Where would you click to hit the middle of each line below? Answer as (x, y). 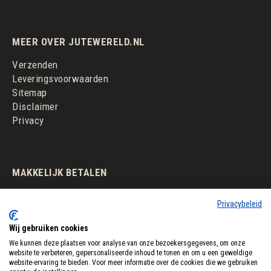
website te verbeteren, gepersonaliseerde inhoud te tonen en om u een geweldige (131, 253)
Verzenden (35, 64)
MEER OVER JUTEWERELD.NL (78, 41)
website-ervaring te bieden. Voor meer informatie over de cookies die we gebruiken (133, 263)
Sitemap (30, 92)
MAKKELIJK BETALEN (60, 172)
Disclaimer (35, 106)
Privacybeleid (240, 204)
